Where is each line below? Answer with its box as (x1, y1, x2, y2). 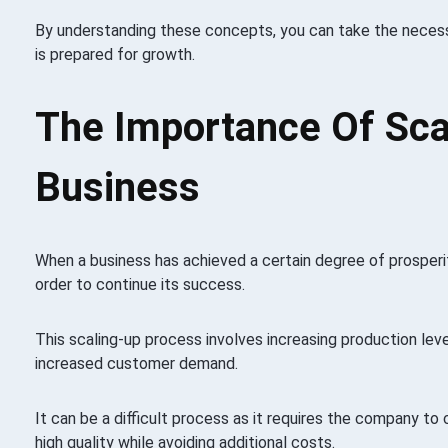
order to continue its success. (34, 274, 245, 294)
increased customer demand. (34, 353, 238, 373)
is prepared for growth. (34, 44, 195, 64)
